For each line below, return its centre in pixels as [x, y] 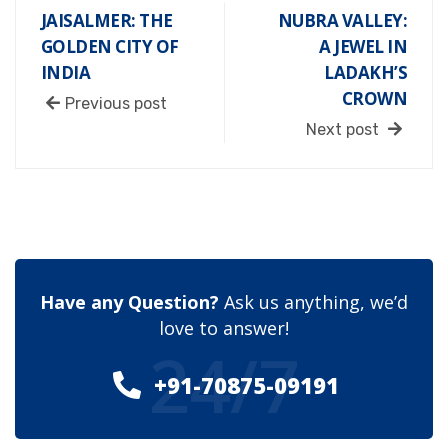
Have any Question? [129, 301]
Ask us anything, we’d [313, 301]
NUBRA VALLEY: [342, 20]
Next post [344, 129]
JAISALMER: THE [107, 20]
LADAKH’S [365, 72]
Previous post [116, 103]
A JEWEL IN [363, 46]
